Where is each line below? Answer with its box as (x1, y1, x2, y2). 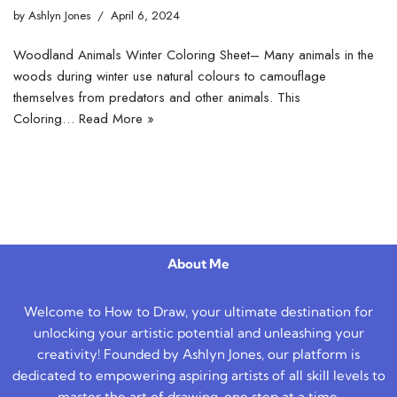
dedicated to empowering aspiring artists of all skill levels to (12, 367, 385, 384)
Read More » (79, 108, 154, 128)
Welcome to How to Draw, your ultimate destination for (24, 303, 373, 320)
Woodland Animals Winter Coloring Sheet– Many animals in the (13, 44, 374, 65)
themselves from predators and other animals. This (13, 87, 300, 107)
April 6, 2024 (111, 6, 180, 24)
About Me (167, 255, 230, 272)
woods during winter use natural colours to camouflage (13, 66, 326, 86)
